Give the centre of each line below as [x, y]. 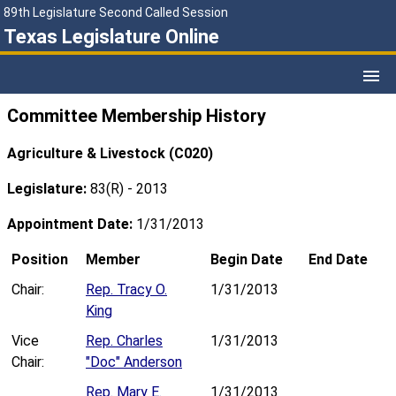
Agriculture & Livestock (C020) [110, 154]
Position [40, 260]
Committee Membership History [137, 116]
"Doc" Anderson [134, 362]
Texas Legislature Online [111, 37]
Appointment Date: [72, 225]
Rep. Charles [124, 341]
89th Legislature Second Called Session [116, 12]
